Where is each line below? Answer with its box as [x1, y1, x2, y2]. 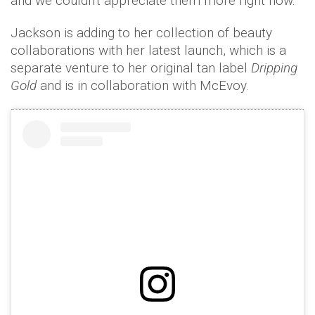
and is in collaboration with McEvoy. [40, 77, 249, 94]
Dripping [251, 60, 297, 77]
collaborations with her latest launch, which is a [11, 42, 286, 59]
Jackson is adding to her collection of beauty [11, 25, 272, 41]
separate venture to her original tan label [11, 60, 251, 77]
